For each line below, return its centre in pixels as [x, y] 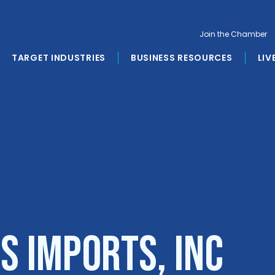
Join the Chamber [233, 34]
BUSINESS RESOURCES [181, 58]
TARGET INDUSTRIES [59, 58]
